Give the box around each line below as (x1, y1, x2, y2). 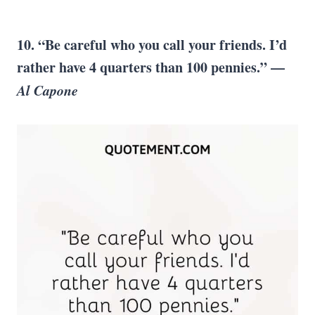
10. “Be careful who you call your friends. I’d (17, 34, 287, 55)
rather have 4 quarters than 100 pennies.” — (17, 57, 285, 77)
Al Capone (17, 80, 78, 100)
